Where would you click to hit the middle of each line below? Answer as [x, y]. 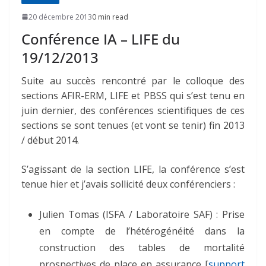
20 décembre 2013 [60, 17]
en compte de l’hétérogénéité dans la [142, 231]
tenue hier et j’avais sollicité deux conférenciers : [128, 184]
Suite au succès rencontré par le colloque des [133, 80]
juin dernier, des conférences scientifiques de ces [133, 110]
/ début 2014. [50, 140]
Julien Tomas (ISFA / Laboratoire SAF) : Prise [142, 214]
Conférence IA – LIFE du [101, 39]
